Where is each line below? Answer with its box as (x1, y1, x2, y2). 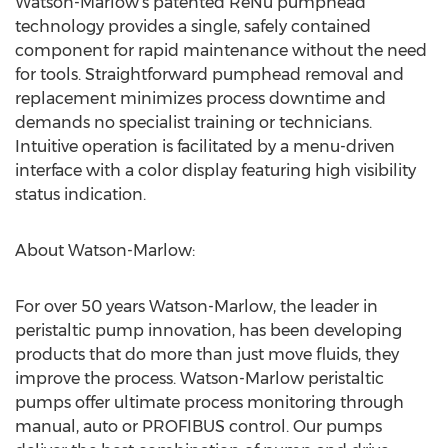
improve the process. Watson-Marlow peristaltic (15, 369, 384, 388)
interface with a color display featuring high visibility (15, 161, 416, 180)
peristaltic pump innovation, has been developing (15, 321, 402, 340)
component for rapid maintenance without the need (15, 41, 427, 60)
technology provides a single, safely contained (15, 17, 371, 36)
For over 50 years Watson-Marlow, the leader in (15, 297, 378, 316)
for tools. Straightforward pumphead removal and (15, 65, 404, 84)
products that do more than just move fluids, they (15, 345, 399, 364)
